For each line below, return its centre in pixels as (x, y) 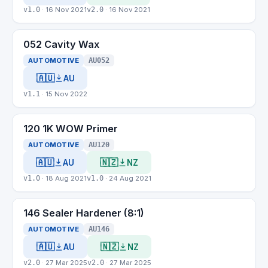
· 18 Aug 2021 (63, 178)
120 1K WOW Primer (71, 129)
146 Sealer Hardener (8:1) (84, 213)
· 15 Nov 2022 (64, 94)
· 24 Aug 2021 (127, 178)
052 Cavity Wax (61, 44)
